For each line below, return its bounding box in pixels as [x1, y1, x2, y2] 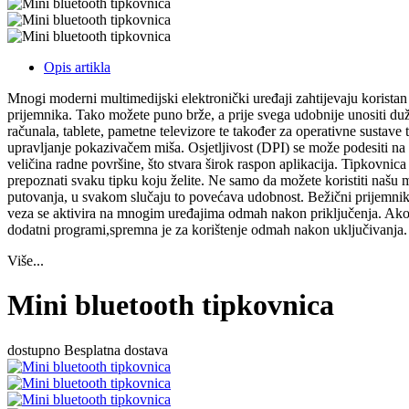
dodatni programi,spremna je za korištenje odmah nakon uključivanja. [7, 221, 407, 237]
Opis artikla [44, 58, 110, 75]
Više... [7, 252, 44, 268]
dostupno [7, 341, 60, 358]
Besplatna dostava [64, 341, 168, 358]
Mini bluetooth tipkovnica [7, 288, 334, 322]
